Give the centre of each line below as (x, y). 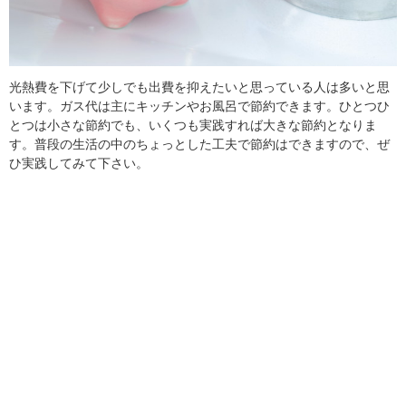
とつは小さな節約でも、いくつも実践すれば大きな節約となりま (193, 125)
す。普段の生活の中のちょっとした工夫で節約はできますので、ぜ (199, 144)
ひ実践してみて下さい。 (79, 163)
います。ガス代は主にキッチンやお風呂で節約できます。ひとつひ (199, 106)
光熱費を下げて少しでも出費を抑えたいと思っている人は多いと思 (199, 87)
